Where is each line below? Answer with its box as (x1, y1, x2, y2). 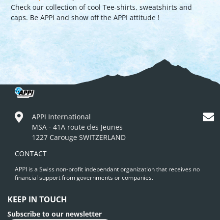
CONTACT (15, 149, 47, 159)
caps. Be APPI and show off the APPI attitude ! (10, 12, 160, 22)
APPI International (31, 111, 91, 121)
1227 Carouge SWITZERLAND (31, 132, 126, 142)
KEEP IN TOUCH (7, 194, 67, 205)
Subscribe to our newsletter (7, 209, 102, 219)
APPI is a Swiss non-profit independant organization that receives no (15, 165, 200, 173)
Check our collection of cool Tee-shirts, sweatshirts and (10, 2, 192, 12)
